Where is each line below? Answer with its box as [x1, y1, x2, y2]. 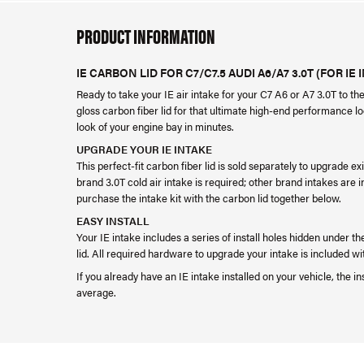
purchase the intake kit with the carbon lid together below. [76, 190, 341, 206]
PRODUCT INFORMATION [76, 21, 215, 50]
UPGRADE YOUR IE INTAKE [76, 141, 212, 157]
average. [76, 284, 116, 300]
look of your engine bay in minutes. [76, 119, 234, 134]
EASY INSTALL [76, 213, 149, 228]
